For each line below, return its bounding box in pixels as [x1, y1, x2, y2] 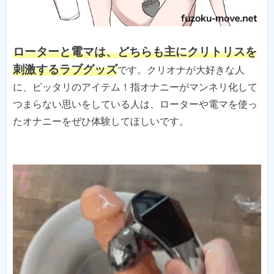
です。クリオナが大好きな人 [117, 64, 245, 75]
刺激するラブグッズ [13, 62, 117, 76]
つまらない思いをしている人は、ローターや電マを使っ [13, 98, 257, 109]
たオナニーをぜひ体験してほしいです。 [13, 116, 189, 127]
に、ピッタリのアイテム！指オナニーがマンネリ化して [13, 81, 257, 92]
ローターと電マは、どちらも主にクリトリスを [13, 45, 257, 58]
